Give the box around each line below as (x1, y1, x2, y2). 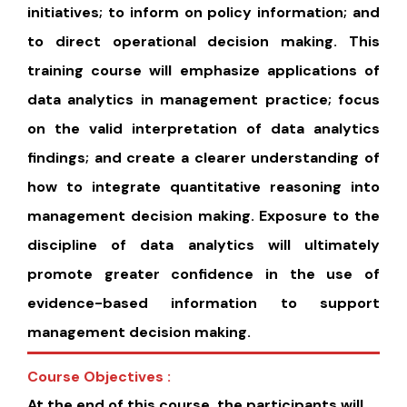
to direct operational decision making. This (27, 32, 380, 52)
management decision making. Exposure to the (27, 206, 380, 226)
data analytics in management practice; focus (27, 90, 380, 110)
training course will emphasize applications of (27, 61, 380, 81)
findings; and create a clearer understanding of (27, 148, 380, 168)
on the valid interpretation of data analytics (27, 119, 380, 139)
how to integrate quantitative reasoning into (27, 177, 380, 197)
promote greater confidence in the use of (27, 264, 380, 284)
